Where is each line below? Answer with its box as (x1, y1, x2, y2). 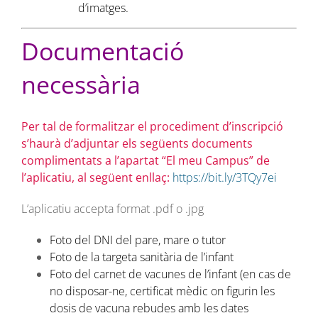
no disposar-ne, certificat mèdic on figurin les (49, 283, 275, 300)
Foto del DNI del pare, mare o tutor (49, 232, 226, 248)
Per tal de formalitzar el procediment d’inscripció (21, 119, 283, 135)
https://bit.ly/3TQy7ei (172, 170, 277, 186)
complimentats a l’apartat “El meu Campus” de (21, 153, 270, 169)
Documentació (21, 35, 184, 68)
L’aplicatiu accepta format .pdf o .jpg (21, 201, 204, 217)
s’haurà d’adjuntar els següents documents (21, 136, 253, 152)
